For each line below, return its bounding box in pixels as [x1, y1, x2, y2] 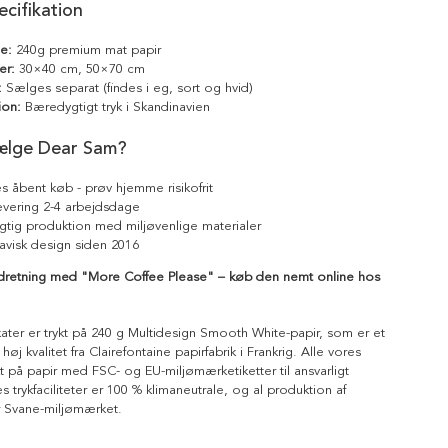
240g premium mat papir [12, 41, 161, 58]
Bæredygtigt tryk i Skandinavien [21, 98, 210, 115]
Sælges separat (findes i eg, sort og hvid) [2, 79, 253, 96]
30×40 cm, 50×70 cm [15, 60, 145, 77]
